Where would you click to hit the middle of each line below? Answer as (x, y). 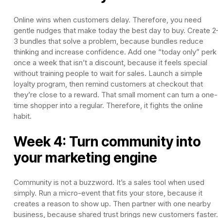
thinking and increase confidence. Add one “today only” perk (115, 52)
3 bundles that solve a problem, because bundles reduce (109, 41)
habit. (23, 116)
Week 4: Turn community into (107, 141)
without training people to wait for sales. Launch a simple (108, 73)
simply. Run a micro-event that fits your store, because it (108, 193)
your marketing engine (85, 157)
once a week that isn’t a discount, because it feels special (110, 62)
